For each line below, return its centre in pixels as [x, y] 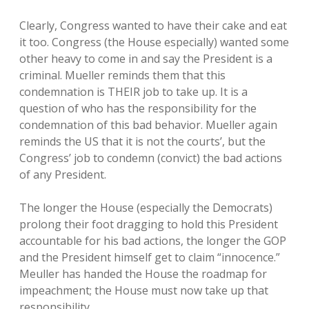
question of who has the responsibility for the [138, 108]
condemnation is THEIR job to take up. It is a [133, 92]
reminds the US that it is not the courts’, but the [142, 141]
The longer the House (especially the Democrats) [146, 208]
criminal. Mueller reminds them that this [122, 75]
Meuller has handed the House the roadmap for [143, 274]
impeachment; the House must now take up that [144, 290]
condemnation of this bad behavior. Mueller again [148, 125]
